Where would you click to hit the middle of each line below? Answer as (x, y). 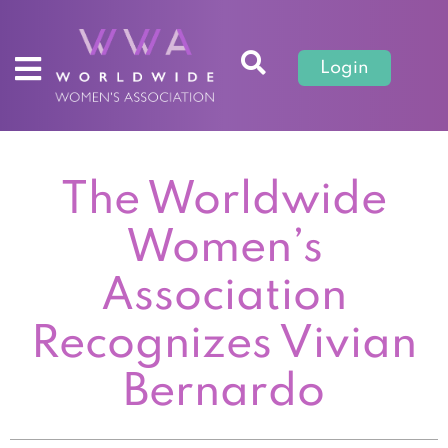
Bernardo (224, 392)
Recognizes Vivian (224, 344)
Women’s (224, 248)
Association (224, 296)
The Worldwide (224, 200)
